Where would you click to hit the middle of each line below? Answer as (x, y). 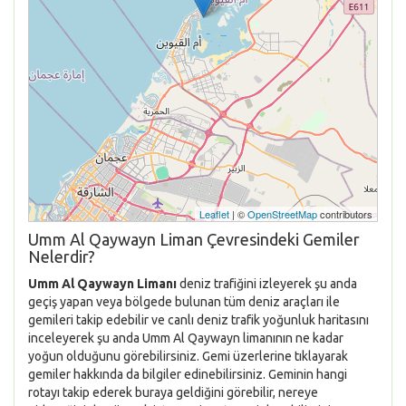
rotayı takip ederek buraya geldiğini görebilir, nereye (173, 392)
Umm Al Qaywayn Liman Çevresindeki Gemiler (194, 239)
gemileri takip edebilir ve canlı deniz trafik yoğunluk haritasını (198, 320)
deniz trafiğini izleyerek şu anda (267, 284)
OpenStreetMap (282, 214)
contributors (345, 214)
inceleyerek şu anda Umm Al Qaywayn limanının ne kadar (186, 338)
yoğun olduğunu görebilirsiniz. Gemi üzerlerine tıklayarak (188, 356)
